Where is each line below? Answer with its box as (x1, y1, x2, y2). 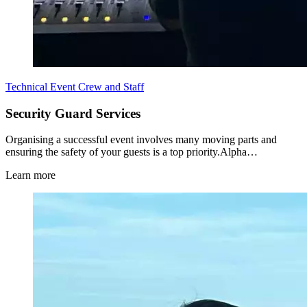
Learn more (5, 169, 56, 182)
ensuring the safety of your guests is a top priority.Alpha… (5, 146, 258, 158)
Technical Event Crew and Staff (5, 80, 144, 93)
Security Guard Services (5, 106, 140, 121)
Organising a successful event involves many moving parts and (5, 134, 277, 146)
